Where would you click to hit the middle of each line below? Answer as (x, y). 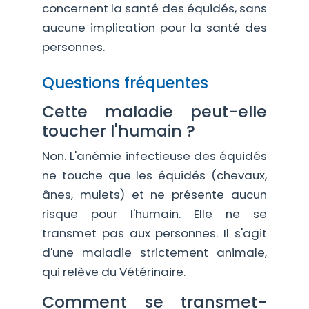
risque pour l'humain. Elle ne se (154, 214)
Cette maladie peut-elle (154, 111)
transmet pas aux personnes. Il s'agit (154, 233)
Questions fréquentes (125, 83)
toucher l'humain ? (119, 131)
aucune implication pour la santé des (154, 28)
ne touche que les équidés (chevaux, (154, 175)
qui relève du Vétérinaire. (114, 272)
